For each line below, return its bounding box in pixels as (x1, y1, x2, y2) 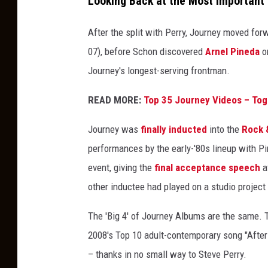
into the (207, 123, 242, 135)
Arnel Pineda (205, 45, 260, 57)
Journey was (88, 123, 141, 135)
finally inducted (141, 123, 207, 135)
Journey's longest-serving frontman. (88, 64, 230, 77)
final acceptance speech (154, 161, 260, 173)
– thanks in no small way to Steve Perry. (88, 248, 246, 260)
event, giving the (88, 161, 154, 173)
